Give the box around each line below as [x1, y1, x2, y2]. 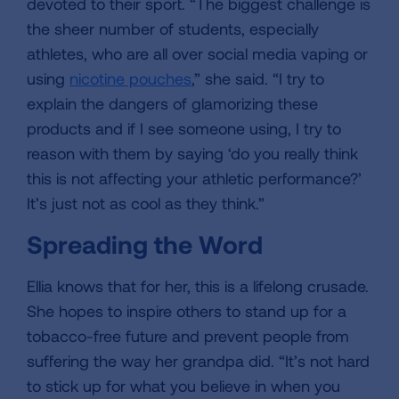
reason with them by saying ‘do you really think [27, 142, 358, 163]
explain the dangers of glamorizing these [27, 93, 318, 113]
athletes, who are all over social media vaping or [27, 43, 368, 63]
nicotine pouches [69, 68, 191, 88]
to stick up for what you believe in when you [27, 375, 340, 395]
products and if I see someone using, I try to [27, 118, 341, 138]
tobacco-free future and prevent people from [27, 325, 349, 346]
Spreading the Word [27, 228, 263, 259]
